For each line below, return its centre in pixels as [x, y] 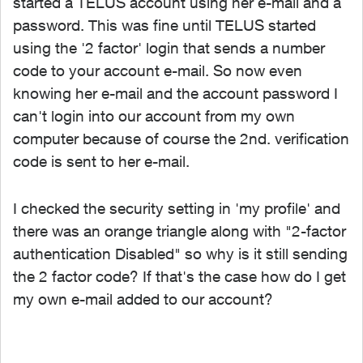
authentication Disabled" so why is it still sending [180, 254]
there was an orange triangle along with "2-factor [179, 231]
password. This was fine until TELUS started [164, 25]
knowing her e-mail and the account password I [175, 93]
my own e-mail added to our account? [143, 299]
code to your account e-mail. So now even [158, 70]
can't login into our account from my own [154, 116]
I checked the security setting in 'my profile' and [177, 208]
